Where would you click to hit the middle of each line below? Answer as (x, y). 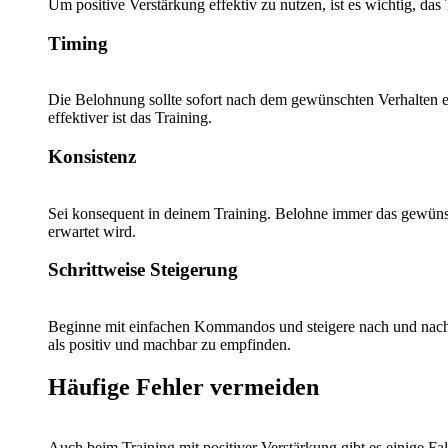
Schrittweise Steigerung (143, 270)
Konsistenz (92, 157)
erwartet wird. (92, 231)
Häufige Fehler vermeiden (183, 387)
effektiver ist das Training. (130, 118)
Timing (78, 43)
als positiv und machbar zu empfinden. (169, 345)
